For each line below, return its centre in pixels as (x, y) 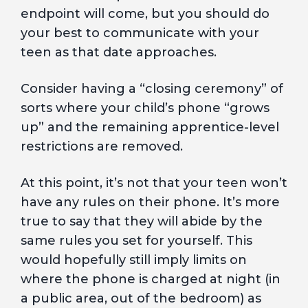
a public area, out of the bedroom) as (141, 298)
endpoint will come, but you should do (145, 14)
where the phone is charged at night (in (151, 279)
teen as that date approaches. (119, 52)
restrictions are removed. (102, 146)
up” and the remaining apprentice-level (150, 127)
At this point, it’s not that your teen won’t (154, 183)
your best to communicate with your (140, 33)
